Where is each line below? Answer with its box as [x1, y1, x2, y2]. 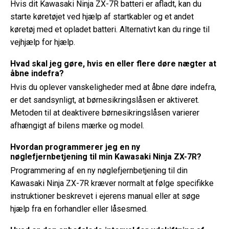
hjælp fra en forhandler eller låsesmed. [10, 204, 148, 214]
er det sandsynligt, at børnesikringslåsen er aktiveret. [10, 95, 199, 105]
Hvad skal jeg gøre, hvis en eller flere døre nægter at [10, 59, 216, 68]
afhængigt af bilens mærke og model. [10, 121, 144, 130]
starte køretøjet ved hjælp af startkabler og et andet [10, 12, 194, 21]
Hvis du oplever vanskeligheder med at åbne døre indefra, [10, 82, 216, 92]
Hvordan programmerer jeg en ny [10, 142, 140, 152]
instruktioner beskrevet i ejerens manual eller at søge [10, 191, 200, 201]
